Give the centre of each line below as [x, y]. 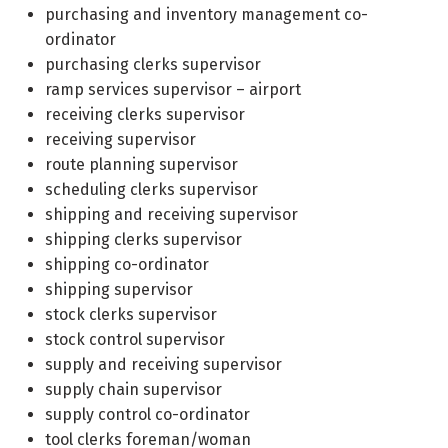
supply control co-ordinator [147, 414]
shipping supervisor [119, 289]
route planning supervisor [141, 164]
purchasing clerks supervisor [153, 64]
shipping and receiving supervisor [171, 214]
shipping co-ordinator [127, 264]
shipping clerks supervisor [143, 239]
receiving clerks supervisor [145, 114]
